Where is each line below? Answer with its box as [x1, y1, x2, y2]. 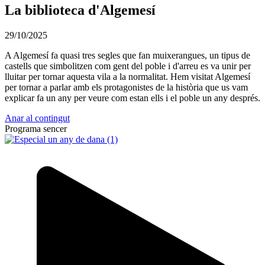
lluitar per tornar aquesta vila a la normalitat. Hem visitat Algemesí [5, 71, 250, 82]
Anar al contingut [5, 112, 70, 123]
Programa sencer [5, 123, 67, 134]
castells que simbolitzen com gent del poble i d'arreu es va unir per [5, 60, 251, 71]
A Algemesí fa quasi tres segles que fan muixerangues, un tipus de [5, 50, 250, 60]
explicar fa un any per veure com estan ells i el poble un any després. [5, 92, 260, 103]
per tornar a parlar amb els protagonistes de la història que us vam [5, 82, 248, 92]
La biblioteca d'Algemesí [5, 2, 156, 18]
